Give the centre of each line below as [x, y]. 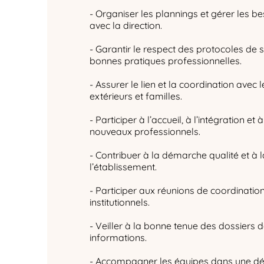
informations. [118, 237]
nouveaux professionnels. [145, 131]
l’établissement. [123, 167]
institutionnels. [120, 202]
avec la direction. [126, 25]
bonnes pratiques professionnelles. [166, 61]
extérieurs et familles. [136, 96]
